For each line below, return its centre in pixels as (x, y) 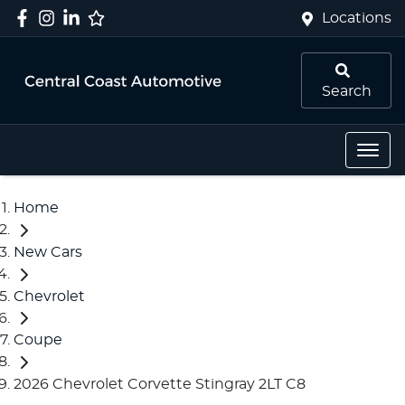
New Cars (48, 252)
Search (346, 91)
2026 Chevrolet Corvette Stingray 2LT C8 (160, 385)
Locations (357, 18)
